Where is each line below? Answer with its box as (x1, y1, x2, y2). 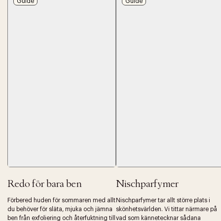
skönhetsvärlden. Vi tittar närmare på (116, 206, 217, 212)
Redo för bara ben (7, 179, 82, 189)
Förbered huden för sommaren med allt (7, 197, 115, 203)
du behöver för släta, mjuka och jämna (7, 206, 112, 212)
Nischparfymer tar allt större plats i (116, 197, 210, 203)
